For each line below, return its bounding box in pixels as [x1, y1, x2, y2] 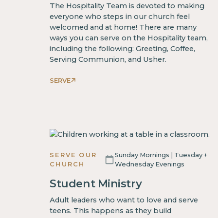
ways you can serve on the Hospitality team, [50, 33, 208, 42]
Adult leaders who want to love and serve [50, 196, 199, 205]
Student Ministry [50, 177, 142, 190]
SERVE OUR [50, 150, 97, 159]
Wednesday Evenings [115, 160, 185, 168]
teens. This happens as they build [50, 206, 172, 216]
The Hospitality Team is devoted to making [50, 1, 205, 10]
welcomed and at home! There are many [50, 22, 197, 32]
